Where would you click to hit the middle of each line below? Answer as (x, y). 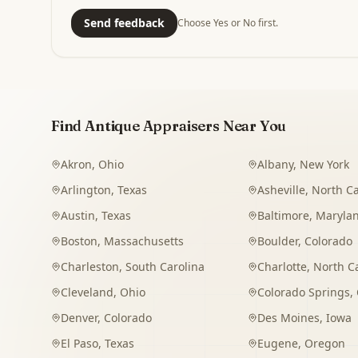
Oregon (324, 343)
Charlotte (282, 267)
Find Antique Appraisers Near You (169, 126)
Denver (79, 318)
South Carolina (165, 267)
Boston (79, 241)
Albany (275, 164)
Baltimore (283, 215)
